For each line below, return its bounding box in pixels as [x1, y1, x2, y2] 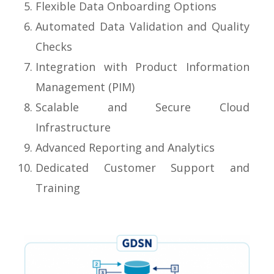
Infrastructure [35, 120, 111, 135]
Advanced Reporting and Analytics [35, 140, 215, 155]
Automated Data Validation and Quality [35, 19, 250, 34]
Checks [35, 39, 72, 54]
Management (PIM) [35, 80, 135, 94]
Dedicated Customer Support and [35, 160, 250, 175]
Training [35, 180, 80, 195]
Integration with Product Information [35, 59, 250, 74]
